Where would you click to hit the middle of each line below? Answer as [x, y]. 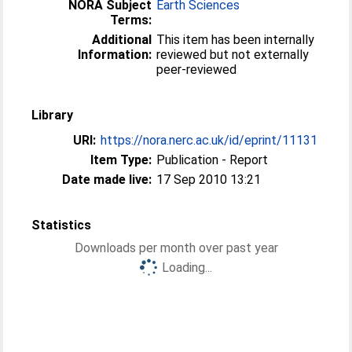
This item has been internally [236, 40]
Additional [122, 40]
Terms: [131, 20]
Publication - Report [213, 160]
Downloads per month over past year [176, 248]
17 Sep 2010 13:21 [209, 180]
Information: [115, 55]
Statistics [62, 225]
